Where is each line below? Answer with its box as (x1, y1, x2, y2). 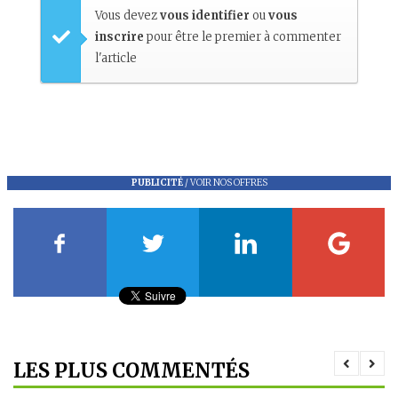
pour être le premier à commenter (144, 29, 341, 45)
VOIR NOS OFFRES (189, 177, 267, 189)
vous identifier (160, 8, 252, 24)
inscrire (95, 29, 144, 45)
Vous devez (95, 8, 160, 24)
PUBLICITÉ (131, 177, 183, 189)
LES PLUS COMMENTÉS (13, 358, 250, 384)
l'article (95, 51, 137, 67)
